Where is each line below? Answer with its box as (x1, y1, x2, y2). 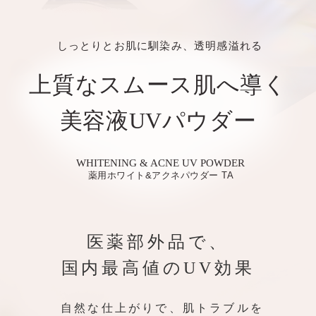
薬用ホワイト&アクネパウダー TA (87, 169, 234, 181)
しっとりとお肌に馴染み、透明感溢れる (56, 39, 263, 51)
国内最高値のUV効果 (61, 258, 255, 277)
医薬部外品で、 (86, 232, 230, 251)
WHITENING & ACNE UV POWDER (76, 157, 245, 169)
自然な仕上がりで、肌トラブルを (61, 301, 264, 314)
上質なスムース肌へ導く (29, 71, 287, 97)
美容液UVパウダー (59, 107, 257, 133)
